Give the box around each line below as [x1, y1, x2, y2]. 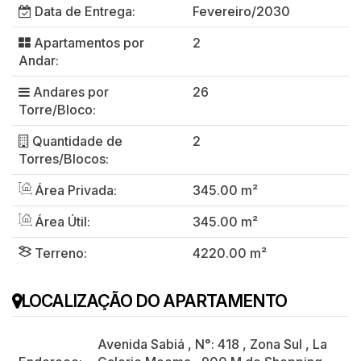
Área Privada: [31, 181, 117, 198]
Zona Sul [250, 335, 302, 352]
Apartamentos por [31, 34, 144, 51]
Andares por [30, 83, 109, 100]
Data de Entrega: [31, 2, 135, 19]
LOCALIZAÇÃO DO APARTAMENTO [21, 290, 287, 311]
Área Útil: [31, 213, 90, 230]
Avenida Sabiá [98, 335, 185, 352]
